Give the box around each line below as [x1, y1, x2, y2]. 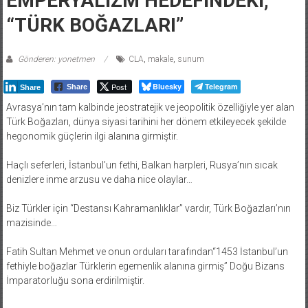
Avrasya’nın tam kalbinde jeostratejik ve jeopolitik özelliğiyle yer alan [5, 101, 294, 113]
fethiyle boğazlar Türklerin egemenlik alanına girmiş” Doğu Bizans [5, 260, 285, 272]
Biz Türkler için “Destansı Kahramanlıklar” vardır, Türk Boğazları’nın [5, 202, 291, 214]
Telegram [204, 80, 238, 91]
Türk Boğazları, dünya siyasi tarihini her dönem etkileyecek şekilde [5, 115, 286, 127]
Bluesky [152, 80, 181, 91]
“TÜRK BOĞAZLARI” [5, 13, 184, 36]
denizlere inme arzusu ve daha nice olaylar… [5, 173, 192, 185]
